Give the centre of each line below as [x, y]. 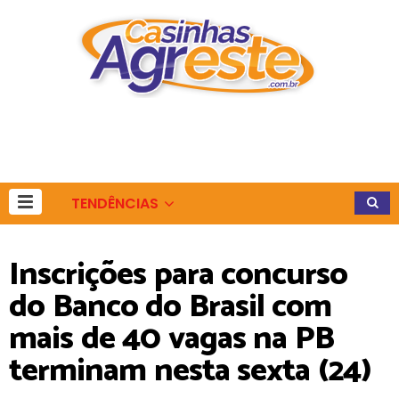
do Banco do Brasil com [170, 307]
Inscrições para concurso [178, 275]
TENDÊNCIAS [115, 204]
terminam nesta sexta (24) [190, 371]
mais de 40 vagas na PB [171, 339]
